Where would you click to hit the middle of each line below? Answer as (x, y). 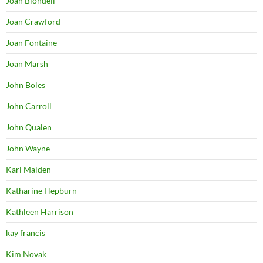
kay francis (26, 233)
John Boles (26, 85)
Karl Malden (28, 170)
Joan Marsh (27, 64)
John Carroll (29, 106)
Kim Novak (26, 254)
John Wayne (28, 149)
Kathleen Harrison (40, 212)
